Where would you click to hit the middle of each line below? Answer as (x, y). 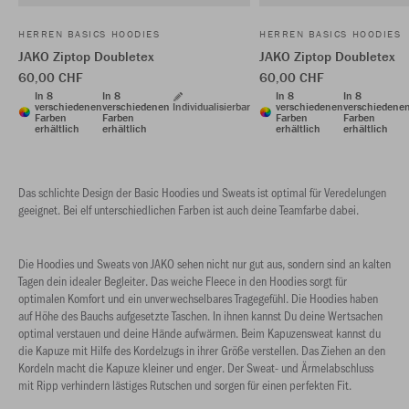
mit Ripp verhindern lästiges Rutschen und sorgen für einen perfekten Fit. (185, 385)
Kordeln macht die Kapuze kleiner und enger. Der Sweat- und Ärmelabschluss (196, 367)
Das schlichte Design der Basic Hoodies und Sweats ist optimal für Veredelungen (202, 192)
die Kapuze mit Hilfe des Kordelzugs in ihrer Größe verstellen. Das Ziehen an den (202, 350)
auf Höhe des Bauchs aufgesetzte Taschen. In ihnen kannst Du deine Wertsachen (200, 315)
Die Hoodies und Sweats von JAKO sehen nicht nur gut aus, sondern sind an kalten (204, 263)
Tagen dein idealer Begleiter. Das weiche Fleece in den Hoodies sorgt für (183, 281)
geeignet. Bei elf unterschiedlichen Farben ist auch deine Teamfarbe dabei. (189, 210)
